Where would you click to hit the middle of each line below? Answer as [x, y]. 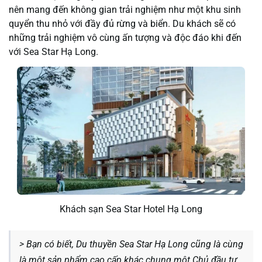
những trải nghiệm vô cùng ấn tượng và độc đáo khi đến [125, 37]
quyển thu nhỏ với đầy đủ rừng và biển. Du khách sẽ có [122, 23]
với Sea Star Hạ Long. [54, 51]
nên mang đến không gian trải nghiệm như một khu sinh [125, 9]
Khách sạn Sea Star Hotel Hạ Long [131, 209]
